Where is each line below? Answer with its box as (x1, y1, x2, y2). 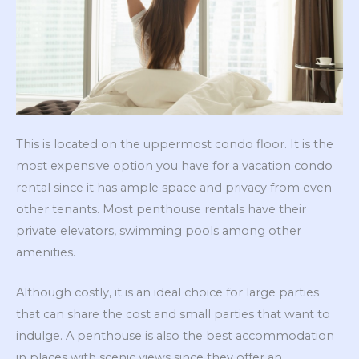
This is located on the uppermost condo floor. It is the (16, 136, 333, 151)
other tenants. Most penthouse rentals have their (16, 201, 306, 216)
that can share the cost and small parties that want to (16, 307, 330, 322)
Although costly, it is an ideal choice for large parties (16, 285, 319, 301)
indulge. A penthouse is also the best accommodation (16, 329, 334, 344)
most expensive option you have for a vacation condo (16, 158, 333, 173)
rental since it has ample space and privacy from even (16, 179, 332, 195)
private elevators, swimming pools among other (16, 223, 301, 238)
